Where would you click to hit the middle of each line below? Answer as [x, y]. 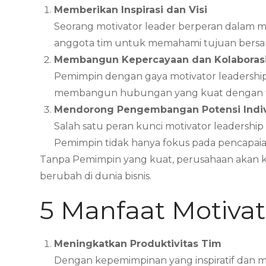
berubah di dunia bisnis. [96, 176]
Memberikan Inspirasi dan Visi [131, 10]
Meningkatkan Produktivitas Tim [138, 244]
